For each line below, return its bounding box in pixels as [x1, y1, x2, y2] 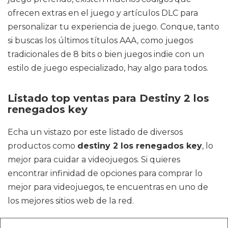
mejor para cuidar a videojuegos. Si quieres [8, 155, 180, 164]
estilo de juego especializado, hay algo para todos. [8, 63, 208, 73]
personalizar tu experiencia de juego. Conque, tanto [8, 22, 219, 32]
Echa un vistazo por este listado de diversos [8, 127, 183, 137]
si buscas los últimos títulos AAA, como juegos [8, 36, 193, 45]
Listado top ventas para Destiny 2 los [8, 92, 209, 104]
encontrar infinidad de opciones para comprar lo [8, 168, 203, 178]
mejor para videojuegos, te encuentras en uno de [8, 182, 208, 192]
